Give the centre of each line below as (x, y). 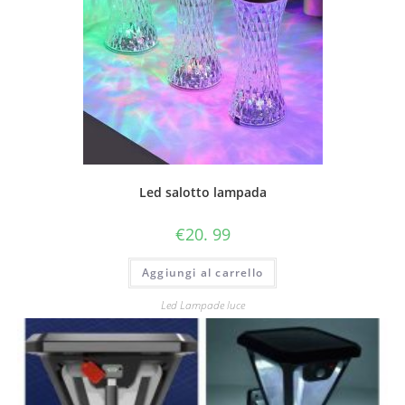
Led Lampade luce (202, 305)
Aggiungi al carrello (202, 273)
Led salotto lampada (202, 193)
